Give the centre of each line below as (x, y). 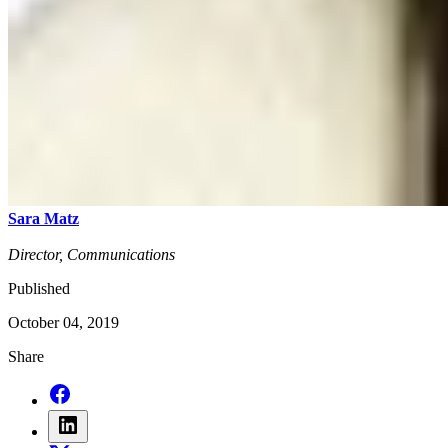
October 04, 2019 (63, 323)
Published (39, 289)
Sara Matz (43, 219)
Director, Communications (91, 255)
